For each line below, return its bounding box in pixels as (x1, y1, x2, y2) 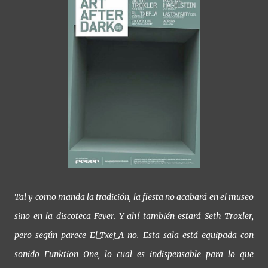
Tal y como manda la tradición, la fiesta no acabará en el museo (14, 191, 254, 202)
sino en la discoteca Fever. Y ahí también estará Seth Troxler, (14, 210, 254, 221)
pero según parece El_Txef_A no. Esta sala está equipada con (14, 229, 254, 240)
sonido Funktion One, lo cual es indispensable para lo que (14, 248, 254, 260)
